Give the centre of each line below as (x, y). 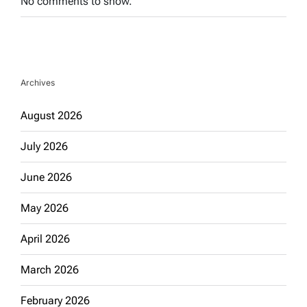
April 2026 (45, 238)
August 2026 (51, 115)
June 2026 (46, 177)
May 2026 (45, 208)
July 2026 (44, 146)
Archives (38, 82)
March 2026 (50, 269)
